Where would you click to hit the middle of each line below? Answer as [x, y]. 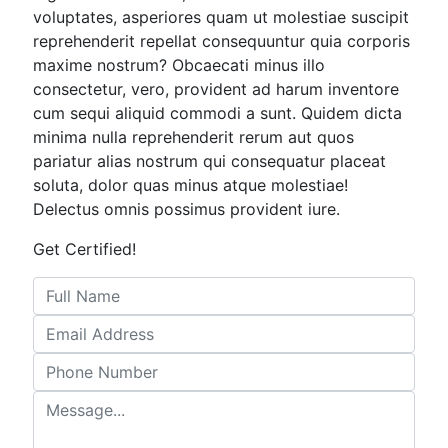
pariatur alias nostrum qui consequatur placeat [209, 160]
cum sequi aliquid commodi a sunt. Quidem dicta [217, 112]
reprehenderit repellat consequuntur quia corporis [221, 40]
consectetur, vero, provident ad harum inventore [216, 88]
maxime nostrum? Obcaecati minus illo [179, 64]
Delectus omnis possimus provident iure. [186, 208]
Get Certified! [84, 248]
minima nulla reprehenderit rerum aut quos [193, 136]
